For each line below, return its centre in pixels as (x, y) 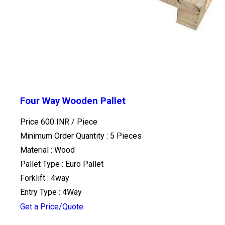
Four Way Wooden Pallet (73, 101)
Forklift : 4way (45, 178)
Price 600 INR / (48, 122)
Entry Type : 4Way (51, 192)
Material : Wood (47, 150)
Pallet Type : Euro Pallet (62, 164)
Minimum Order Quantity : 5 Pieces (81, 136)
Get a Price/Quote (52, 206)
